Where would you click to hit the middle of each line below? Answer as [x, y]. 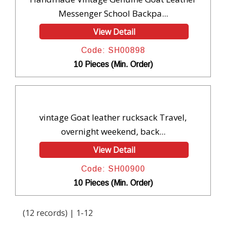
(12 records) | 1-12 [58, 213]
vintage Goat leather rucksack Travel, [113, 118]
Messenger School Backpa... [113, 13]
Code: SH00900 [113, 168]
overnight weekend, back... [113, 132]
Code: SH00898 [113, 50]
